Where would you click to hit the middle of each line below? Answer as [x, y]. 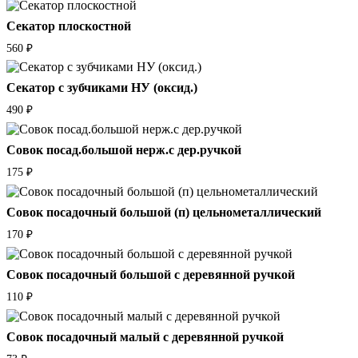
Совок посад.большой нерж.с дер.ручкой [124, 150]
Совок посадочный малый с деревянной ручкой [145, 336]
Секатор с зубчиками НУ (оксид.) [102, 88]
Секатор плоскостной [69, 26]
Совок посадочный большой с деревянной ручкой [151, 274]
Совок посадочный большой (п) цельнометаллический [164, 213]
